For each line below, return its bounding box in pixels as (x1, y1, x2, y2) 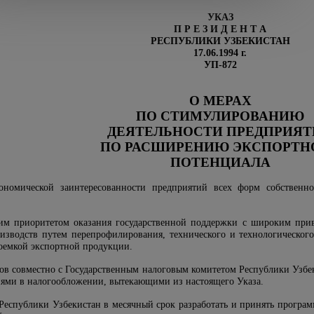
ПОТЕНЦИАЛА (170, 155, 271, 170)
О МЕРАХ (189, 93, 252, 108)
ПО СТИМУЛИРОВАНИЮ (136, 109, 304, 123)
